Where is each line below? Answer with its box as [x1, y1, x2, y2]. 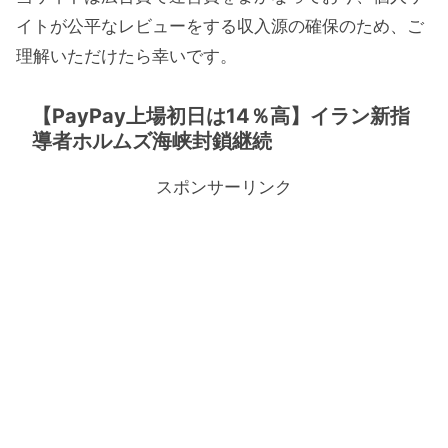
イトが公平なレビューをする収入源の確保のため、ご [16, 16, 424, 37]
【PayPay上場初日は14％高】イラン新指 [32, 103, 410, 128]
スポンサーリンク [156, 176, 292, 197]
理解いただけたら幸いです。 [16, 46, 237, 67]
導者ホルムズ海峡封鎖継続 [32, 128, 272, 153]
